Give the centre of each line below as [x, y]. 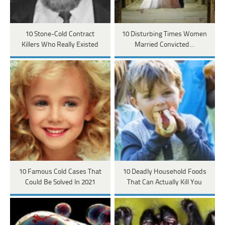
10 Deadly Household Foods [164, 172]
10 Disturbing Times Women [165, 35]
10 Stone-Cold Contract [60, 35]
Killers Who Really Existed [60, 45]
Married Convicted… [165, 45]
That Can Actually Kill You [165, 183]
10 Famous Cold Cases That [60, 172]
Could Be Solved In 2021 [60, 183]
